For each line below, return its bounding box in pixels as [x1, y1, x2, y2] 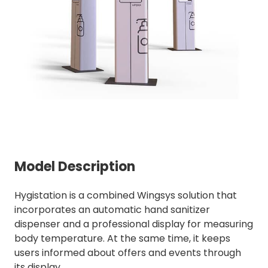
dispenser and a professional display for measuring [14, 217, 253, 231]
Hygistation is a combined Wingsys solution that [14, 188, 237, 202]
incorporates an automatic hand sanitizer [14, 202, 210, 217]
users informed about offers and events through [14, 245, 241, 260]
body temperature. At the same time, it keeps [14, 231, 230, 245]
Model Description [14, 157, 135, 176]
